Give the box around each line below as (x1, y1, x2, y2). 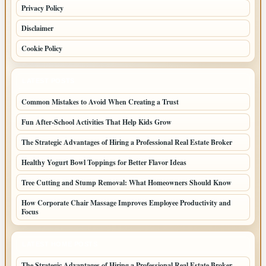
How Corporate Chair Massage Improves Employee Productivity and (21, 197, 231, 208)
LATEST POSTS (22, 77, 75, 84)
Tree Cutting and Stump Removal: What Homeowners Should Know (21, 177, 232, 188)
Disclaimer (21, 23, 53, 33)
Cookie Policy (21, 43, 62, 53)
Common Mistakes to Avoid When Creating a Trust (21, 96, 179, 107)
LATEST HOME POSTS (22, 240, 98, 248)
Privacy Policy (21, 2, 64, 13)
